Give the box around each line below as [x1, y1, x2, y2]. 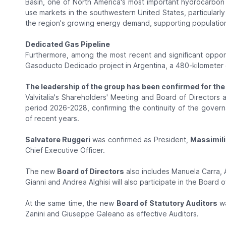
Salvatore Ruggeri [25, 135, 90, 144]
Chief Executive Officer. [25, 146, 105, 155]
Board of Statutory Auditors [116, 199, 217, 208]
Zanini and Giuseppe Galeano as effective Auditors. [25, 209, 199, 218]
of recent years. [25, 114, 79, 123]
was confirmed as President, [90, 135, 190, 144]
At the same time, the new [25, 199, 117, 208]
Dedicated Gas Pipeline [25, 40, 110, 49]
